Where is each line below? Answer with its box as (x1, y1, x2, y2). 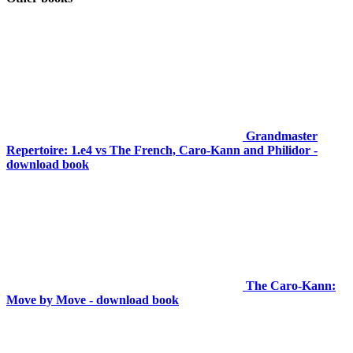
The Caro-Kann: (246, 279, 336, 293)
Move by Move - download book (6, 293, 179, 307)
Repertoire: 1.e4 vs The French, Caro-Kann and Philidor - (6, 143, 318, 158)
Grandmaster (246, 129, 318, 143)
